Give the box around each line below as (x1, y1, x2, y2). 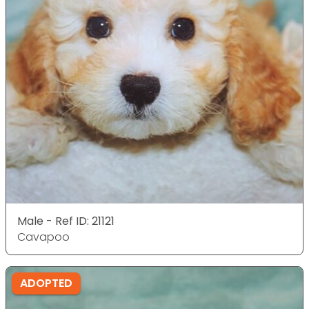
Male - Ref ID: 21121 (17, 213, 114, 229)
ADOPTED (20, 275, 72, 291)
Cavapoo (17, 229, 70, 245)
